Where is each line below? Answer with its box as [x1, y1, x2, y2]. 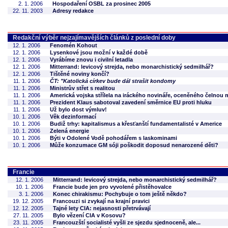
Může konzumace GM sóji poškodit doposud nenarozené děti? [50, 142, 218, 148]
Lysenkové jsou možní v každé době [50, 49, 148, 55]
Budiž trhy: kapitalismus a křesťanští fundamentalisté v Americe [50, 121, 222, 127]
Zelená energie [50, 128, 89, 134]
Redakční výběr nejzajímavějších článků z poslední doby [13, 34, 176, 41]
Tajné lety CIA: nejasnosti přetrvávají [53, 205, 151, 211]
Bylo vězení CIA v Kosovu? [53, 212, 126, 218]
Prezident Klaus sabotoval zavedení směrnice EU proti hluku [50, 99, 212, 105]
